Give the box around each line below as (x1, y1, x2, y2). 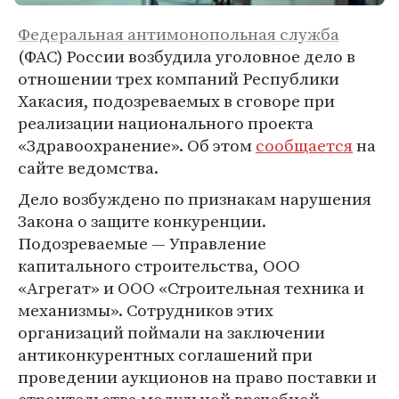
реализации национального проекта (18, 111, 313, 134)
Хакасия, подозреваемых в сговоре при (18, 89, 335, 112)
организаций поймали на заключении (18, 321, 325, 344)
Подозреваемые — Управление (18, 232, 266, 255)
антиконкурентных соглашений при (18, 343, 313, 366)
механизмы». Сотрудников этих (18, 298, 273, 322)
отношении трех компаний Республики (18, 67, 339, 90)
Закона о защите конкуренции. (18, 209, 266, 232)
